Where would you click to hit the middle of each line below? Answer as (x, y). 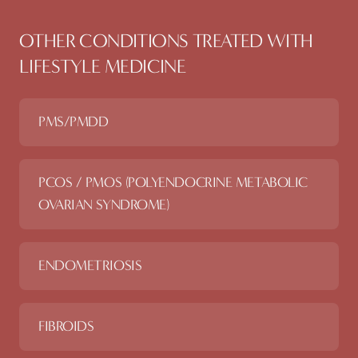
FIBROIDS (66, 326)
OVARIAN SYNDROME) (104, 205)
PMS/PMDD (74, 122)
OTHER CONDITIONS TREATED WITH (166, 41)
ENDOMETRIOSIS (90, 266)
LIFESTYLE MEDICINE (103, 66)
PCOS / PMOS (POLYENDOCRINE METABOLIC (173, 183)
